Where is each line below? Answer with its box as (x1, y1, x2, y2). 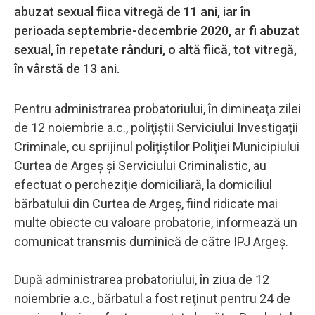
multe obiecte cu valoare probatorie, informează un (14, 214, 297, 230)
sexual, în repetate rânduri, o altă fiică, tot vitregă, (14, 41, 297, 57)
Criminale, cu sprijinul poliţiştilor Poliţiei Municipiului (14, 139, 300, 154)
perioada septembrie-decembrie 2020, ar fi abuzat (14, 22, 300, 38)
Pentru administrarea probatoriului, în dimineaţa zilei (14, 101, 301, 116)
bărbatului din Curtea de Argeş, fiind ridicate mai (14, 195, 278, 211)
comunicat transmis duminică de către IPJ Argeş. (14, 233, 288, 249)
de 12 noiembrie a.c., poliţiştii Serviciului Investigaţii (14, 120, 298, 135)
